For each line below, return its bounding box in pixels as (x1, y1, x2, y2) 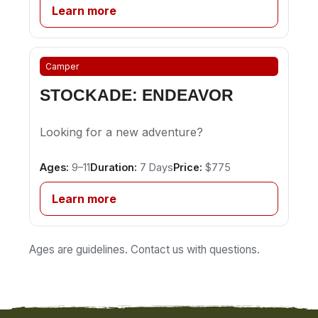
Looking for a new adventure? (39, 125, 203, 140)
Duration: (89, 161, 137, 174)
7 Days (136, 161, 173, 174)
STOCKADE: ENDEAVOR (39, 85, 234, 104)
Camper (45, 60, 79, 72)
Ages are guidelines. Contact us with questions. (29, 242, 260, 256)
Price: (172, 161, 202, 174)
